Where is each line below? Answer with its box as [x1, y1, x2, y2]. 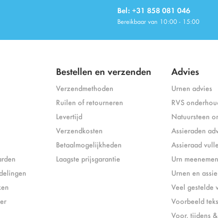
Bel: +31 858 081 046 [117, 5, 191, 16]
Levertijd [55, 111, 82, 122]
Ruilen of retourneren [55, 97, 123, 108]
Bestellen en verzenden [55, 64, 151, 78]
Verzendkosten [55, 125, 103, 136]
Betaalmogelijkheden [55, 139, 122, 150]
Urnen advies [171, 83, 213, 93]
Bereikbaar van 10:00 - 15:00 [117, 17, 200, 26]
